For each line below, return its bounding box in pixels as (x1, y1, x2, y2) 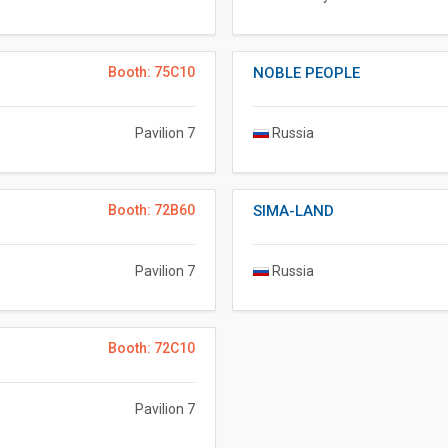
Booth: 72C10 (108, 340, 195, 356)
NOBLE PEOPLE (253, 64, 360, 82)
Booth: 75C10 (108, 64, 195, 80)
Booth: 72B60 (108, 202, 195, 218)
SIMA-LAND (253, 202, 334, 220)
